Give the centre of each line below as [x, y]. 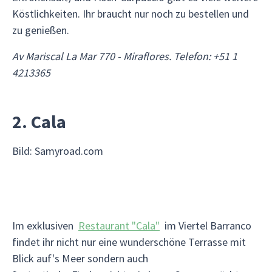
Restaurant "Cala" [119, 226]
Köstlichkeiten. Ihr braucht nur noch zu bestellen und [131, 14]
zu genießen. [41, 30]
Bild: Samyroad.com [58, 151]
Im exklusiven [45, 226]
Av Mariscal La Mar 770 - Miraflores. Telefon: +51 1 [125, 56]
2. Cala [39, 121]
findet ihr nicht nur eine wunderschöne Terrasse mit [129, 242]
